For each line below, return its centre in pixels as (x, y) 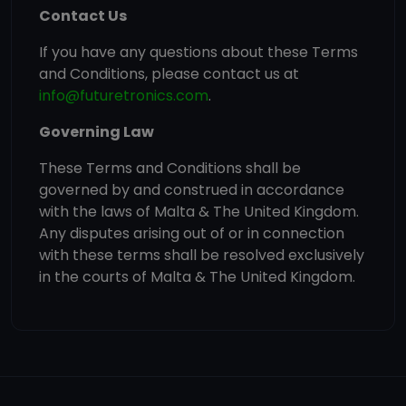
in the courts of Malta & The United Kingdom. (197, 277)
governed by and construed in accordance (192, 190)
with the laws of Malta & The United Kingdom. (199, 212)
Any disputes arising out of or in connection (192, 233)
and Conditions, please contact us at (169, 74)
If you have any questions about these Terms (198, 52)
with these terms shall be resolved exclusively (202, 255)
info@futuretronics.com (124, 96)
